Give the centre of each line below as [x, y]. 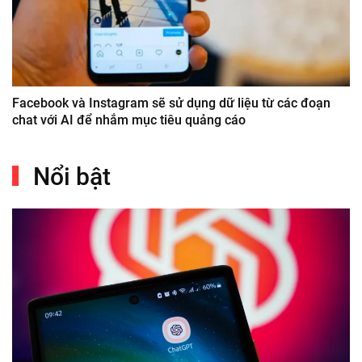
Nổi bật [69, 176]
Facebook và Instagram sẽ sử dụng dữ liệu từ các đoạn [171, 103]
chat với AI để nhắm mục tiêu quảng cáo [129, 120]
